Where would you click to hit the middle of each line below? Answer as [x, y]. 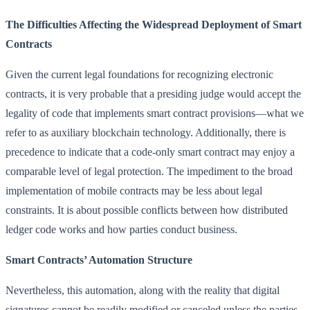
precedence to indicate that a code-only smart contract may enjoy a [150, 152]
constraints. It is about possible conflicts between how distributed [147, 210]
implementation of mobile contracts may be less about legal [134, 190]
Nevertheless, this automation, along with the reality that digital [143, 290]
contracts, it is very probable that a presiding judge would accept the [153, 93]
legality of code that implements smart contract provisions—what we [155, 113]
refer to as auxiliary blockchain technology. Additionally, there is [146, 132]
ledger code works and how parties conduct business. [121, 229]
